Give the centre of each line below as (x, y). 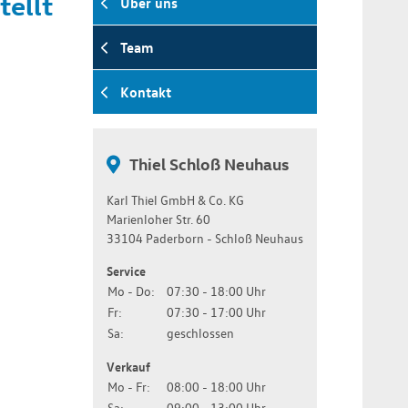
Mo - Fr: (129, 387)
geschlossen (200, 333)
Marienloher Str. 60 (158, 219)
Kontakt (146, 92)
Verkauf (128, 367)
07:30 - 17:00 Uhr (216, 312)
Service (126, 271)
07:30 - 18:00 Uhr (216, 291)
